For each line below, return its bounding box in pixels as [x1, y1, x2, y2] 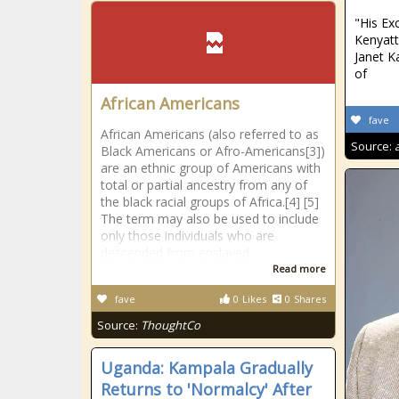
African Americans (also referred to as [101, 126, 319, 142]
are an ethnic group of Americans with [101, 159, 321, 176]
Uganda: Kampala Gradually [101, 357, 313, 379]
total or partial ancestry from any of [101, 176, 307, 193]
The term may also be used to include [101, 210, 319, 227]
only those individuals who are [101, 227, 274, 244]
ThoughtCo [141, 317, 200, 333]
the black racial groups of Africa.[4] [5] [101, 193, 319, 210]
